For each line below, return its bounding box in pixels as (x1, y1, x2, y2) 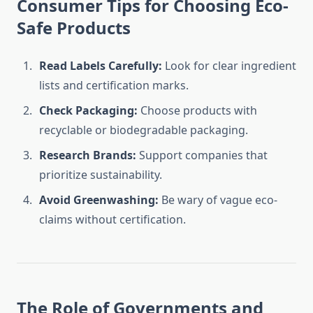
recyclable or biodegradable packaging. (39, 122, 248, 138)
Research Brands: (39, 147, 136, 163)
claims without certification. (39, 212, 186, 228)
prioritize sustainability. (39, 167, 162, 183)
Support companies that (136, 147, 268, 163)
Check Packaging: (39, 103, 138, 119)
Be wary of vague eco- (159, 192, 277, 208)
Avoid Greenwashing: (39, 192, 159, 208)
